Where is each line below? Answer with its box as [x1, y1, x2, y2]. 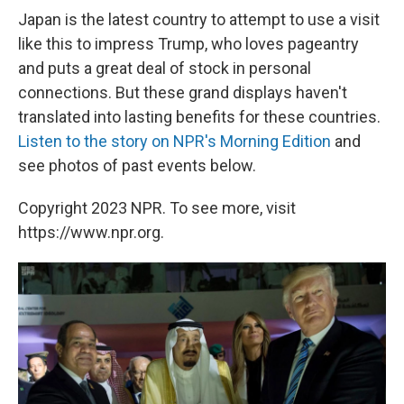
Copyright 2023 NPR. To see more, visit [18, 198, 296, 218]
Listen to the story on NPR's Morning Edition [18, 132, 331, 151]
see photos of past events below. [18, 156, 256, 176]
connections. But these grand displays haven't [18, 83, 347, 103]
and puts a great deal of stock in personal [18, 59, 311, 78]
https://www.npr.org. [18, 223, 164, 243]
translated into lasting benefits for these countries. [18, 107, 381, 127]
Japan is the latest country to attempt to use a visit [18, 10, 380, 30]
